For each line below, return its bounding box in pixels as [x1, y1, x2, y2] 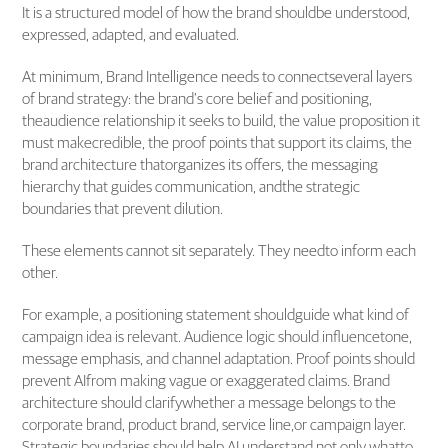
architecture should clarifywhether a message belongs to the [22, 394, 397, 411]
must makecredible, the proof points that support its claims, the [22, 134, 413, 151]
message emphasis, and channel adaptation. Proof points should [22, 350, 416, 367]
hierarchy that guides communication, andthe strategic [22, 178, 361, 195]
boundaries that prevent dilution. [22, 200, 224, 217]
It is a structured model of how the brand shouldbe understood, [22, 4, 411, 21]
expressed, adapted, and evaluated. [22, 26, 240, 43]
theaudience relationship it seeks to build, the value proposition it [22, 112, 421, 129]
